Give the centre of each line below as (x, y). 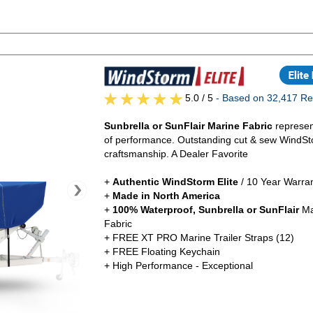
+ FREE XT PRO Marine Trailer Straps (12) (199, 237)
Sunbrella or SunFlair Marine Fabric (188, 125)
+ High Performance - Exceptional (178, 265)
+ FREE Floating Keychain (162, 251)
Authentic (136, 181)
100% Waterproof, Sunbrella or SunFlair (205, 209)
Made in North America (166, 195)
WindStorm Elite (201, 181)
